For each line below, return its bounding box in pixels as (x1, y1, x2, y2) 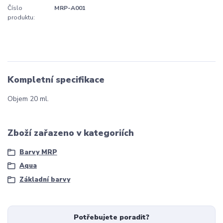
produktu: (7, 13, 35, 21)
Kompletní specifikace (7, 73, 105, 86)
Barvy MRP (19, 147, 57, 157)
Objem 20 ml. (7, 94, 49, 104)
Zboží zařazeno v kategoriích (7, 127, 134, 139)
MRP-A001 (54, 3, 86, 12)
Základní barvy (19, 175, 70, 184)
